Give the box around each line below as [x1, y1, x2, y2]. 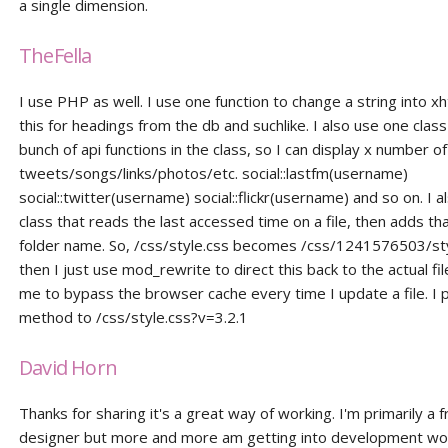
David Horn [19, 354, 118, 381]
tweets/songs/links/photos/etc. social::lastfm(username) [19, 163, 409, 183]
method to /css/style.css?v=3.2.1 [19, 307, 249, 327]
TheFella [19, 42, 92, 69]
